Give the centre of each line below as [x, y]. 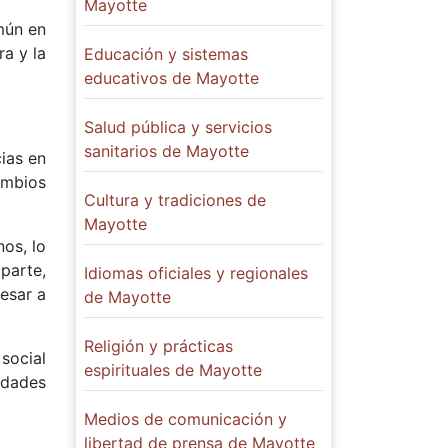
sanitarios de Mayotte [166, 151]
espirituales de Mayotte [173, 370]
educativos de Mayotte [171, 78]
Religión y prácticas [158, 346]
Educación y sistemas [166, 54]
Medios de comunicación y [185, 419]
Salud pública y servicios [178, 127]
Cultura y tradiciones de [175, 200]
